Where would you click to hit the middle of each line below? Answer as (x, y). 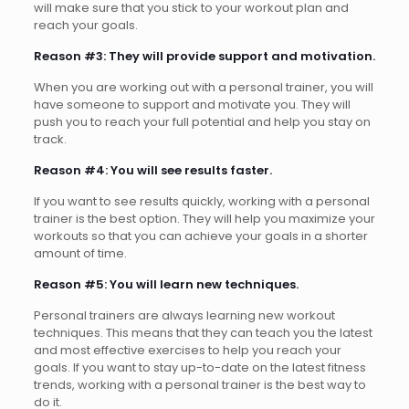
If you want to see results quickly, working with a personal (201, 201)
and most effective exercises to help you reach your (187, 350)
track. (50, 139)
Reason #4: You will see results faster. (152, 170)
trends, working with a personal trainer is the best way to (199, 384)
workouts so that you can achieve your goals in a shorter (200, 236)
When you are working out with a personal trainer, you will (203, 87)
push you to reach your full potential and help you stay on (202, 121)
